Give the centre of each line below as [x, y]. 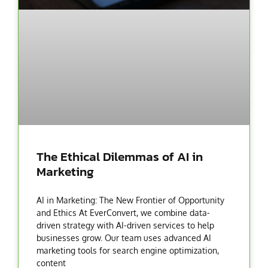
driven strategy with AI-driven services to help [125, 226]
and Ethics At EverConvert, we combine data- [123, 213]
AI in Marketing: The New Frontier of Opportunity [130, 200]
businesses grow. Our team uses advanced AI [124, 238]
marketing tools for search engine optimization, [128, 251]
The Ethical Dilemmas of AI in [120, 157]
